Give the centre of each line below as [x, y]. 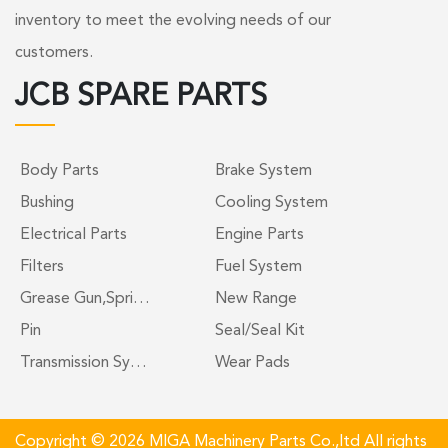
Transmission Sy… [83, 362]
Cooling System [271, 202]
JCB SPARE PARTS [141, 96]
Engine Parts [259, 234]
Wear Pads [252, 362]
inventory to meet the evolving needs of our [173, 20]
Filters [42, 266]
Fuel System [258, 266]
